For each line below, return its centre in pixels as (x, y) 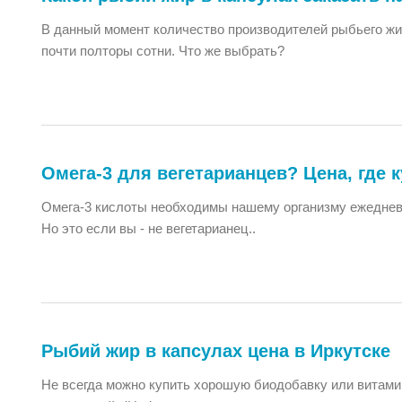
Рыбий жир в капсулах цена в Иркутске (216, 351)
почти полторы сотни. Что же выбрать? (163, 51)
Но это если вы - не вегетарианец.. (149, 228)
